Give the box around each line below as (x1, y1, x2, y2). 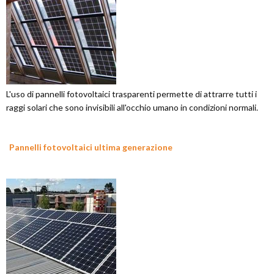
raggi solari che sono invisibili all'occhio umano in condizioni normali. (6, 102, 258, 113)
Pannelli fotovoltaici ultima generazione (9, 142, 172, 153)
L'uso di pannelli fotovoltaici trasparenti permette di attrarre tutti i (6, 89, 257, 100)
